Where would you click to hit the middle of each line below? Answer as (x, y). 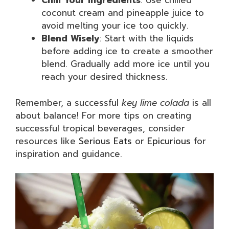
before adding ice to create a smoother (127, 51)
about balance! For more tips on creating (103, 115)
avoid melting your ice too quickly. (115, 26)
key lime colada (155, 102)
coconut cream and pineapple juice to (123, 13)
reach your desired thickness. (105, 77)
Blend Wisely (71, 38)
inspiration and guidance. (69, 154)
